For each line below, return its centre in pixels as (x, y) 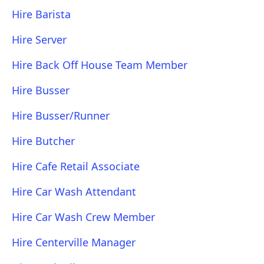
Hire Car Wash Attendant (74, 192)
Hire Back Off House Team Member (100, 65)
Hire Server (39, 39)
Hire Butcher (43, 141)
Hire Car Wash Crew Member (83, 217)
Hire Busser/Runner (61, 115)
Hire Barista (41, 14)
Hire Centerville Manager (74, 242)
